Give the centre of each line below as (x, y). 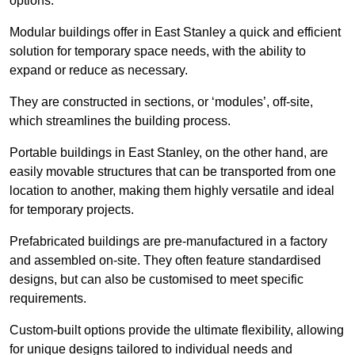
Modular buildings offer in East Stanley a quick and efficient (175, 32)
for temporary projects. (72, 210)
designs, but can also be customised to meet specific (157, 280)
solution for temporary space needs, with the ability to (158, 52)
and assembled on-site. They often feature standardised (165, 261)
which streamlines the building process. (120, 121)
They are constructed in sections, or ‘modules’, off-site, (161, 102)
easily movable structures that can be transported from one (173, 172)
